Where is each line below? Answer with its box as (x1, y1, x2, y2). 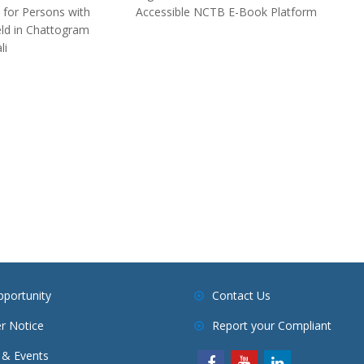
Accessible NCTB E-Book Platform (136, 4, 318, 20)
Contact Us (212, 288, 271, 304)
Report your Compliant (212, 318, 331, 334)
